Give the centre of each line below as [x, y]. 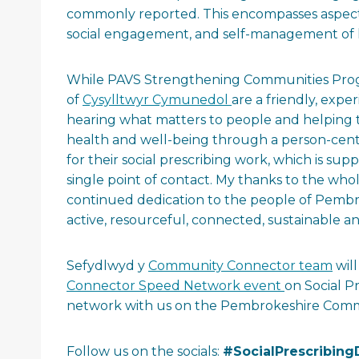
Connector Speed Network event [175, 286]
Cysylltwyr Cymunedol [157, 100]
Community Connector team [240, 266]
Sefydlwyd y [107, 266]
